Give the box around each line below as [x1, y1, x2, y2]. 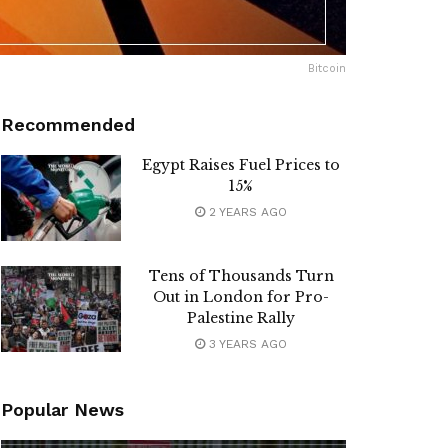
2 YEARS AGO [205, 205, 287, 220]
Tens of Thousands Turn [148, 267, 334, 286]
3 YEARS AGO [205, 337, 287, 352]
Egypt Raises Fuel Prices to [142, 156, 340, 175]
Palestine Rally [187, 309, 295, 328]
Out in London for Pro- [153, 288, 329, 307]
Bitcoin [308, 62, 346, 76]
